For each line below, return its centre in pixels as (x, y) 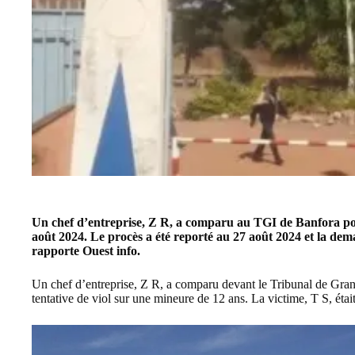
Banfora (318, 222)
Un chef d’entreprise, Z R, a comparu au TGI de (164, 222)
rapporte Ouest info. (86, 250)
